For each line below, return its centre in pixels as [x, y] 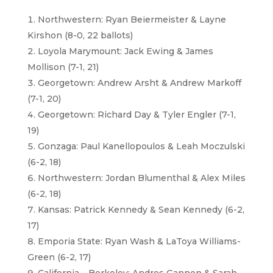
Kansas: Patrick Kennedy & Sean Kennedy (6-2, [141, 210]
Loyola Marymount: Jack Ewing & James [125, 51]
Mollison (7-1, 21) [63, 67]
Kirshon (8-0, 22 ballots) [80, 36]
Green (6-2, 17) [59, 257]
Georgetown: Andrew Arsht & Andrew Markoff [139, 83]
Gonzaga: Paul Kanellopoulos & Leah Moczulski [141, 147]
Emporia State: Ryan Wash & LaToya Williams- [139, 242]
